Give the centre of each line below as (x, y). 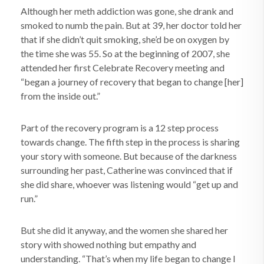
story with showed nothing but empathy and (108, 244)
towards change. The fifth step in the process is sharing (130, 142)
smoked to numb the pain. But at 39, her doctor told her (131, 25)
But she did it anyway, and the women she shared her (124, 230)
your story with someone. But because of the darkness (129, 156)
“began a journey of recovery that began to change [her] (132, 82)
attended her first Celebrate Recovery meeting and (123, 67)
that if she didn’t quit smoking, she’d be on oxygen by (125, 39)
